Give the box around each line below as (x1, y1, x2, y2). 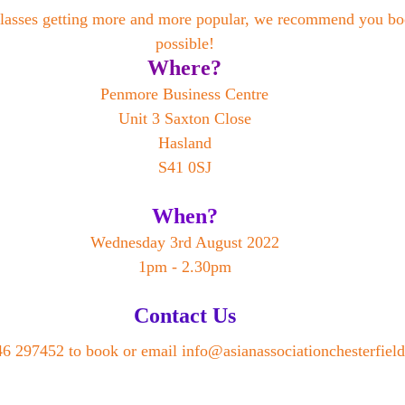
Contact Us (133, 304, 236, 327)
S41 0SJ (157, 158, 212, 176)
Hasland (157, 134, 212, 152)
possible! (155, 34, 214, 52)
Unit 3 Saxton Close (118, 109, 251, 127)
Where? (147, 56, 221, 80)
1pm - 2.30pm (137, 258, 231, 276)
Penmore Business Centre (100, 85, 268, 103)
